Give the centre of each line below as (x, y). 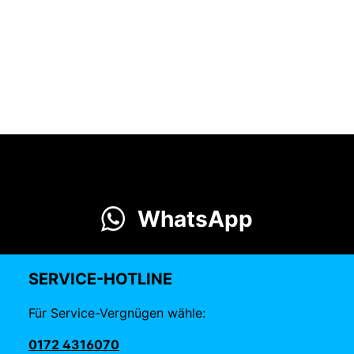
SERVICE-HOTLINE (100, 279)
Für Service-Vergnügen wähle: (117, 313)
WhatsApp (196, 219)
